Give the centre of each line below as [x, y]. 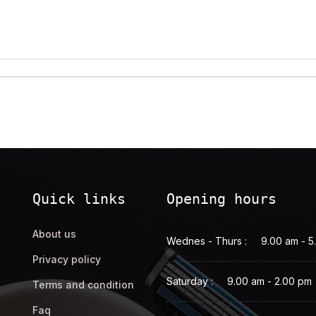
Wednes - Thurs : [207, 241]
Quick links [79, 199]
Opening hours [221, 199]
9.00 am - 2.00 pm [269, 281]
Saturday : [190, 281]
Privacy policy [67, 259]
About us [54, 233]
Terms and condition [83, 284]
